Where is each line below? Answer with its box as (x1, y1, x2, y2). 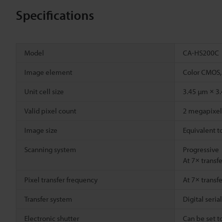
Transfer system (24, 194, 72, 204)
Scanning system (24, 145, 76, 155)
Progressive (183, 145, 219, 155)
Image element (24, 67, 72, 77)
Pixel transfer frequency (24, 175, 98, 185)
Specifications (16, 7, 94, 24)
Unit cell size (24, 87, 64, 97)
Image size (24, 125, 57, 135)
